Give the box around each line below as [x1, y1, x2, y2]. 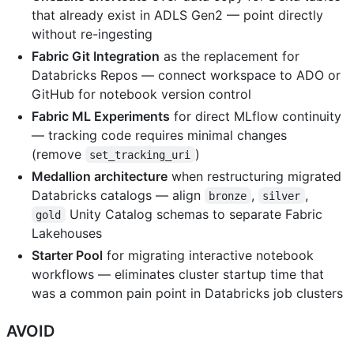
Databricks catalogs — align [32, 186, 205, 203]
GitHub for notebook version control [32, 85, 251, 102]
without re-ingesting [32, 25, 153, 42]
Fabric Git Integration [32, 47, 160, 64]
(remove [32, 145, 85, 162]
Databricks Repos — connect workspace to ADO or [32, 66, 341, 83]
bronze [209, 189, 247, 202]
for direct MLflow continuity [170, 107, 341, 124]
